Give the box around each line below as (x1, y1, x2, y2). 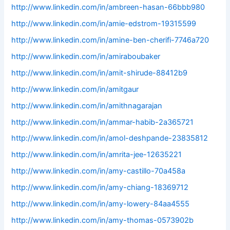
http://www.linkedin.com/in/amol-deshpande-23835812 (11, 133, 208, 143)
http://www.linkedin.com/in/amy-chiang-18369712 (11, 183, 189, 193)
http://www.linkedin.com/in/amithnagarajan (11, 101, 163, 110)
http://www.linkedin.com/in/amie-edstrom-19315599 (11, 18, 197, 28)
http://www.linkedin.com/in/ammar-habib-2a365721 (11, 117, 194, 127)
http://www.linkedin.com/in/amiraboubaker (11, 51, 161, 61)
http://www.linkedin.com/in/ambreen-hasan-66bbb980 (11, 2, 205, 12)
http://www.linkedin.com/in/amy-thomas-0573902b (11, 216, 194, 225)
